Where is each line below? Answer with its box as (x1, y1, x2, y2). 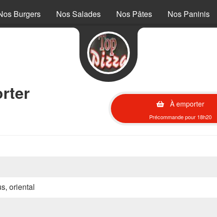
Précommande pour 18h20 (149, 113, 212, 121)
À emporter (168, 99, 204, 108)
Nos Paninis (168, 8, 210, 19)
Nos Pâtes (116, 8, 152, 19)
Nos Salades (56, 8, 101, 19)
